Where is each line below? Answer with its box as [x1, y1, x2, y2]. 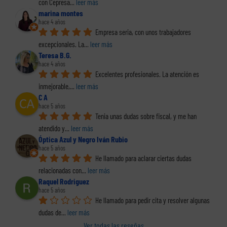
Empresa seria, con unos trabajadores [95, 27, 191, 37]
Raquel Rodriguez [39, 176, 89, 186]
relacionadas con [39, 166, 82, 175]
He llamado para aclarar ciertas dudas [95, 154, 192, 163]
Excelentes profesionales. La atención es [95, 69, 199, 79]
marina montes [39, 8, 83, 18]
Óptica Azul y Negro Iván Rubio [39, 134, 128, 144]
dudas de [39, 208, 61, 217]
